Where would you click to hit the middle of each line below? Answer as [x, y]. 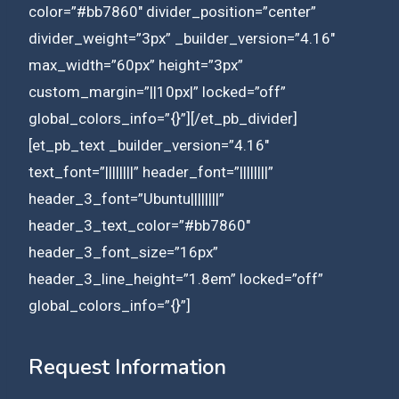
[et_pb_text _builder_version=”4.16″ [149, 145]
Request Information [127, 366]
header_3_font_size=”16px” [123, 252]
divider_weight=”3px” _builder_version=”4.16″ [182, 38]
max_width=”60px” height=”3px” [136, 65]
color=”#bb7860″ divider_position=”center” [172, 11]
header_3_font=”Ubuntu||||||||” [126, 198]
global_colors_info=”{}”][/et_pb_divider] [163, 118]
